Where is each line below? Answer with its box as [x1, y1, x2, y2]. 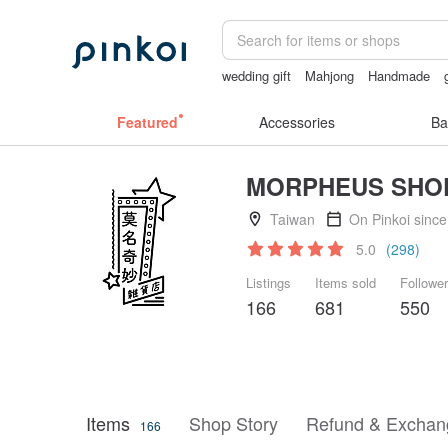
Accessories [259, 112, 335, 132]
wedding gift [222, 66, 292, 85]
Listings [246, 273, 291, 292]
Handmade [368, 66, 431, 85]
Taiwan [270, 209, 315, 229]
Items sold [315, 273, 376, 292]
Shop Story [189, 410, 278, 436]
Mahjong [305, 66, 355, 85]
